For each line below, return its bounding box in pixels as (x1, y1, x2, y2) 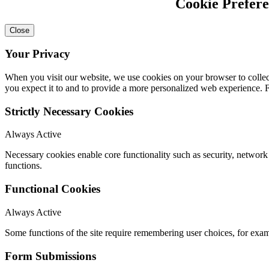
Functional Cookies (5, 183, 100, 196)
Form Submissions (5, 249, 96, 262)
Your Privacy (5, 47, 70, 61)
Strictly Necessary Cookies (5, 104, 133, 118)
